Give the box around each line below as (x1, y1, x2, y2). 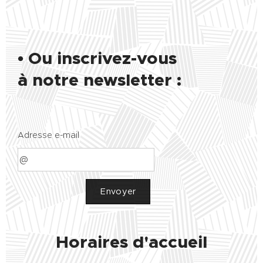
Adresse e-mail (18, 130, 79, 140)
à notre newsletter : (18, 69, 181, 91)
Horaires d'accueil (56, 231, 207, 253)
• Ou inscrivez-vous (18, 47, 177, 69)
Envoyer (100, 186, 136, 197)
